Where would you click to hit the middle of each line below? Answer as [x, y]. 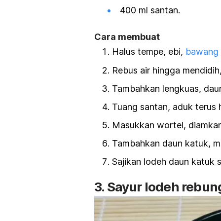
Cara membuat [127, 37]
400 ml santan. [151, 10]
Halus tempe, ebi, [149, 52]
